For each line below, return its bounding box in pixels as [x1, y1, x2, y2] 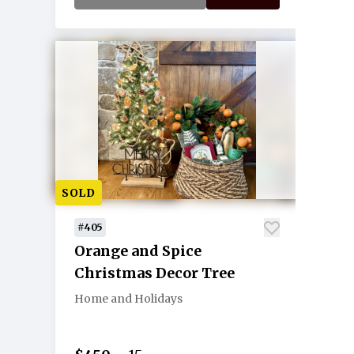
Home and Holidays [74, 292, 183, 306]
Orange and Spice [74, 242, 201, 260]
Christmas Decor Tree [74, 264, 235, 282]
